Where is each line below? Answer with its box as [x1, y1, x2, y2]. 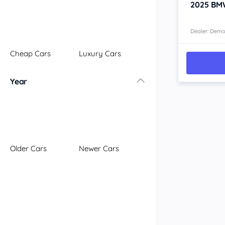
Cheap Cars [10, 49, 51, 58]
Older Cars [10, 144, 47, 153]
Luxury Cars [79, 49, 121, 58]
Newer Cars [79, 144, 119, 153]
